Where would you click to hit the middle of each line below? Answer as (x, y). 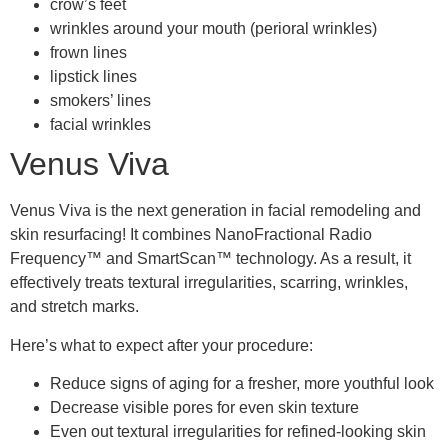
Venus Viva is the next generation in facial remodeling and (215, 211)
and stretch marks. (74, 307)
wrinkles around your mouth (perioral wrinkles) (213, 29)
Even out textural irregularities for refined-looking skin (238, 432)
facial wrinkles (100, 125)
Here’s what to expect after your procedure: (161, 345)
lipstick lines (93, 77)
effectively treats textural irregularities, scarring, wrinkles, (209, 283)
